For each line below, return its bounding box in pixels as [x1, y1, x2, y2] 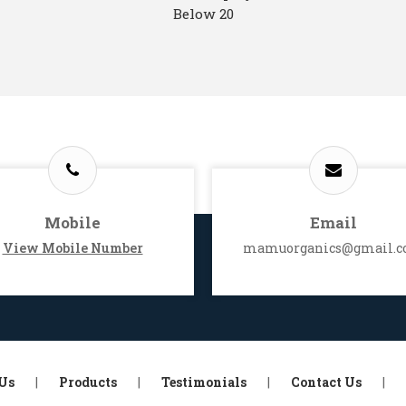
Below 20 [172, 4, 234, 23]
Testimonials [161, 372, 246, 391]
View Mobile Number [2, 238, 143, 256]
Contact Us [291, 372, 362, 391]
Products [59, 372, 117, 391]
